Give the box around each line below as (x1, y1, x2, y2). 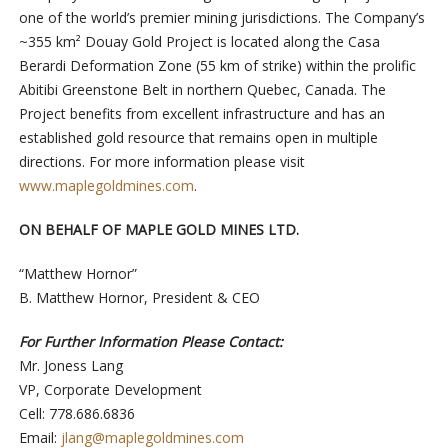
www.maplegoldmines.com (18, 176, 194, 195)
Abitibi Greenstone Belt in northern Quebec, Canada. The (18, 80, 386, 99)
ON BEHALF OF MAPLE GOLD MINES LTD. (18, 220, 299, 239)
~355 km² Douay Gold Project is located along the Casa (18, 32, 380, 51)
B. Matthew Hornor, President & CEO (18, 288, 260, 307)
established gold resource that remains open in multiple (18, 128, 378, 147)
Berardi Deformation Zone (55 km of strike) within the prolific (18, 56, 416, 75)
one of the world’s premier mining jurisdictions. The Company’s (18, 8, 425, 27)
